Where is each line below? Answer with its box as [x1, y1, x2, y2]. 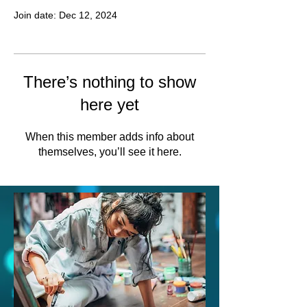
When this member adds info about [25, 130, 194, 143]
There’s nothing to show [23, 72, 196, 91]
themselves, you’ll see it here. [38, 145, 182, 158]
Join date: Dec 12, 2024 [14, 9, 117, 21]
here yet [80, 95, 139, 114]
